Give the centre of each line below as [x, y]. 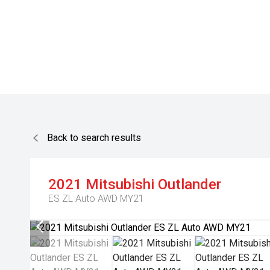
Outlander [190, 184]
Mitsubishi [120, 184]
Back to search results [94, 138]
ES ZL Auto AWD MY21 [96, 199]
